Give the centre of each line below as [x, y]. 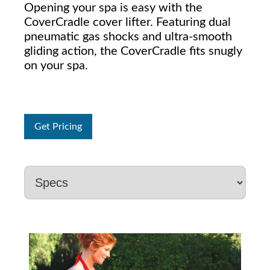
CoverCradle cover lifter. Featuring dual [127, 23]
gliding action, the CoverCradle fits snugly [133, 52]
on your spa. [58, 66]
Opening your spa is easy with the [113, 8]
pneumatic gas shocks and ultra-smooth [128, 37]
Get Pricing [58, 127]
